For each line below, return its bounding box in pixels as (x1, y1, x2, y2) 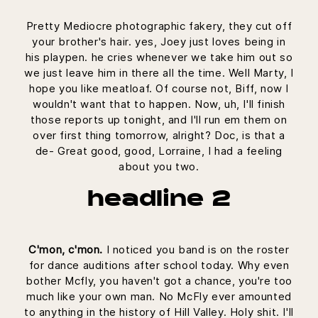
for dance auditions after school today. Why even (28, 258, 290, 273)
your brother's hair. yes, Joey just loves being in (32, 35, 286, 49)
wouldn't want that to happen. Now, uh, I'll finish (32, 97, 285, 111)
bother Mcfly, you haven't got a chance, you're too (25, 274, 292, 288)
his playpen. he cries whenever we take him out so (25, 50, 293, 65)
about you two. (119, 160, 199, 174)
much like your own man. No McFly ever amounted (26, 290, 292, 304)
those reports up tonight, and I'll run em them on (31, 113, 287, 127)
